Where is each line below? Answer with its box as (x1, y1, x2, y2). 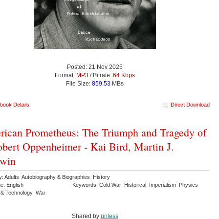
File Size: (66, 80, 92, 87)
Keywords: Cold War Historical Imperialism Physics (72, 181, 199, 188)
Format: (55, 71, 76, 79)
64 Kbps (113, 71, 135, 79)
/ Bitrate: (88, 71, 113, 79)
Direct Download (171, 101, 210, 108)
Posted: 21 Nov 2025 (67, 63, 123, 70)
